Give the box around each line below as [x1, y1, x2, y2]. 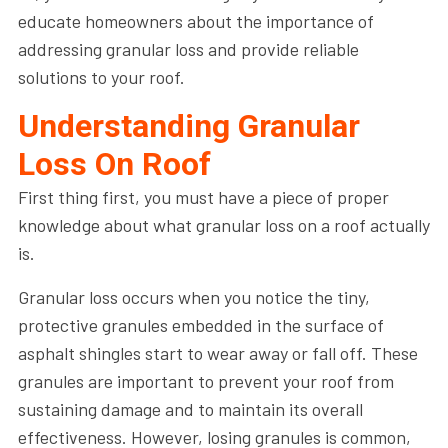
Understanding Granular [17, 106, 360, 145]
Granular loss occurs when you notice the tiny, [17, 285, 370, 308]
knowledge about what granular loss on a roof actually [17, 213, 430, 236]
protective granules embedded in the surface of [17, 313, 384, 336]
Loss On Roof [17, 144, 211, 183]
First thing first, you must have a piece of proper [17, 185, 389, 208]
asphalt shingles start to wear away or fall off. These [17, 341, 418, 364]
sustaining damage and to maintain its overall [17, 397, 363, 420]
